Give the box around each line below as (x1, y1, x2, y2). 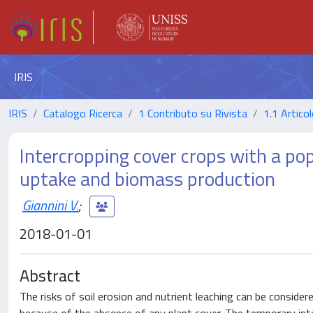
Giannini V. (22, 194, 78, 216)
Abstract (20, 263, 80, 288)
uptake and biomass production (20, 163, 275, 194)
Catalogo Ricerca (43, 105, 122, 122)
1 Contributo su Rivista (138, 105, 247, 122)
